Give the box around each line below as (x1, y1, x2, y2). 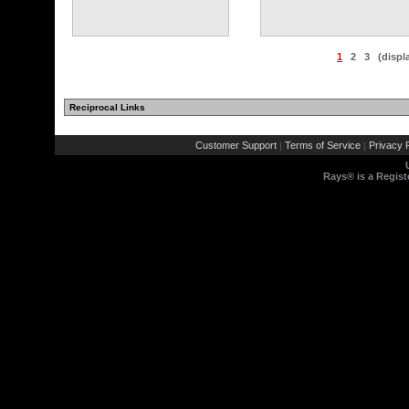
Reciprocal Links (69, 102, 145, 112)
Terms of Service (284, 140, 361, 151)
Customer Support (194, 140, 277, 151)
